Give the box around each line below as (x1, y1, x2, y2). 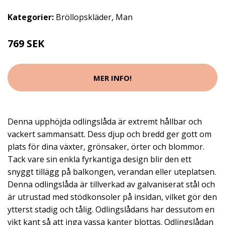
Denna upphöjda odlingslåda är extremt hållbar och (8, 116, 202, 127)
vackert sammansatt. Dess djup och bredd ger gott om (8, 129, 211, 140)
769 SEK (8, 37, 44, 50)
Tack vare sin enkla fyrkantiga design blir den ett (8, 154, 191, 165)
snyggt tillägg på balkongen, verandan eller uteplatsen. (8, 166, 216, 177)
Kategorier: (8, 12, 54, 23)
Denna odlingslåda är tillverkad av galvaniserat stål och (8, 179, 215, 190)
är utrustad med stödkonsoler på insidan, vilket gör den (8, 191, 217, 202)
